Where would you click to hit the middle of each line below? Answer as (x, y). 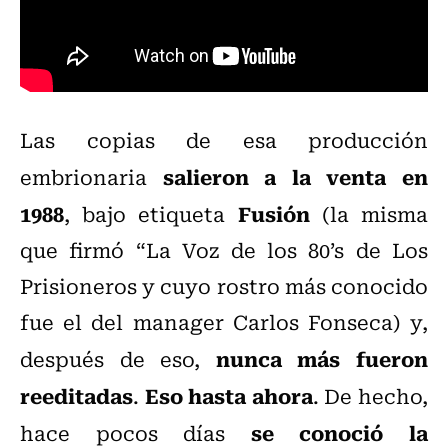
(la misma (369, 214)
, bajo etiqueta (151, 214)
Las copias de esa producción (224, 140)
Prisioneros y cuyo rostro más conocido (224, 286)
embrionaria (91, 177)
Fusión (273, 213)
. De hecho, (370, 396)
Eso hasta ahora (228, 395)
